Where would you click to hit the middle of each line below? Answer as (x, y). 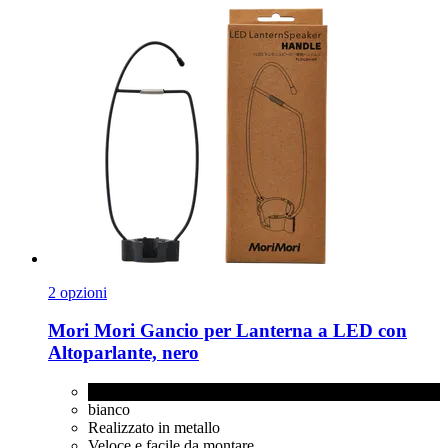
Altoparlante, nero (123, 353)
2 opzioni (77, 292)
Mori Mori (91, 331)
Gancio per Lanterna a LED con (271, 331)
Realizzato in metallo (154, 427)
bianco (109, 409)
